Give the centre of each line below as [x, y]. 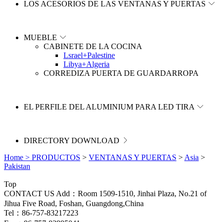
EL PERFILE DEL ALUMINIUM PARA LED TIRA [110, 107]
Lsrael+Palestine [89, 55]
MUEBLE [41, 37]
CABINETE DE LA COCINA [93, 46]
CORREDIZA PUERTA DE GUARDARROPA [121, 73]
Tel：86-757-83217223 [41, 213]
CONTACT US [29, 194]
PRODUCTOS [56, 157]
